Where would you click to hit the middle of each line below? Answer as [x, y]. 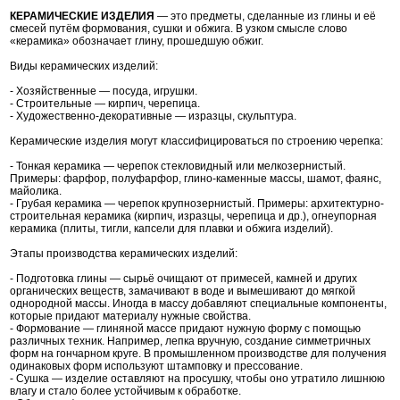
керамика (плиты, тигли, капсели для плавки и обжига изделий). [171, 229]
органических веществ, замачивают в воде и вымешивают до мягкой [183, 292]
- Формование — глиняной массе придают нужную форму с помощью [185, 329]
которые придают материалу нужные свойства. [130, 317]
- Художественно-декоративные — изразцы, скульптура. [153, 117]
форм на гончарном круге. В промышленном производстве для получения [198, 354]
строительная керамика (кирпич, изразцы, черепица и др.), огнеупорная [193, 217]
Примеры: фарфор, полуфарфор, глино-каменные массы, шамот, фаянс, [196, 179]
